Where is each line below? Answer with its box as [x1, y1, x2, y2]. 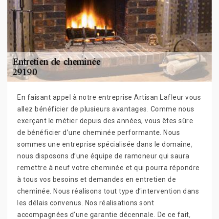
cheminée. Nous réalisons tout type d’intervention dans [17, 187, 199, 195]
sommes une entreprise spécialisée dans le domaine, [17, 140, 193, 148]
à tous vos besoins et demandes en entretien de [17, 175, 176, 183]
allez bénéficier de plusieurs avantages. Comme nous [17, 105, 195, 113]
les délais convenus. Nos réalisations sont [17, 198, 154, 207]
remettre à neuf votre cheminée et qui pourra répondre [17, 163, 200, 172]
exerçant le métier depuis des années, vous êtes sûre [17, 116, 193, 125]
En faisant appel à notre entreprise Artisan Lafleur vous [17, 93, 201, 101]
